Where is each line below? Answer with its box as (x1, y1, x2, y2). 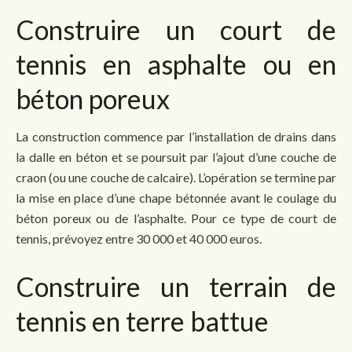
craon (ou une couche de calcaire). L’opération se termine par (16, 169, 336, 185)
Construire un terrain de (16, 269, 336, 302)
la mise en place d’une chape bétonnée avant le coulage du (16, 189, 336, 205)
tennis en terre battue (16, 304, 269, 337)
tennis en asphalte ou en (16, 47, 336, 80)
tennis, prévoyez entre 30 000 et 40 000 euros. (16, 230, 262, 246)
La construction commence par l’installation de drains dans (16, 128, 336, 144)
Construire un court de (16, 13, 336, 46)
